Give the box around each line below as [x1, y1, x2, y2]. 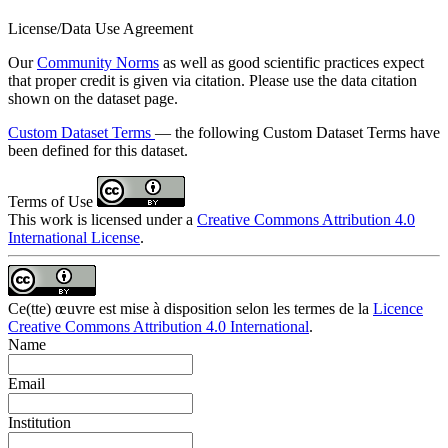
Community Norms [37, 53, 159, 71]
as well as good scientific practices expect [159, 53, 424, 71]
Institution [8, 413, 71, 431]
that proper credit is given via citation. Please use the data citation [8, 71, 417, 89]
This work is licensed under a [8, 210, 197, 228]
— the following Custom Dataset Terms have [155, 123, 440, 141]
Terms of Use [8, 192, 97, 210]
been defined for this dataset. [8, 141, 188, 159]
